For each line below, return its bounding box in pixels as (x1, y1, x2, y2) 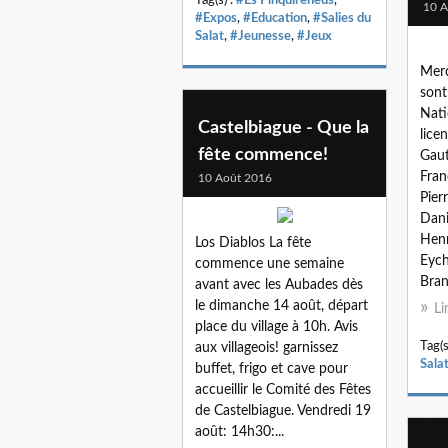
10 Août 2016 (198, 171, 272, 184)
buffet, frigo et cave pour (195, 361, 348, 376)
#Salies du (313, 11, 371, 24)
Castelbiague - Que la (198, 118, 369, 137)
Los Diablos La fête (195, 235, 311, 250)
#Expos (195, 11, 237, 24)
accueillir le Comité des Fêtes (195, 382, 371, 397)
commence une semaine (195, 256, 344, 271)
